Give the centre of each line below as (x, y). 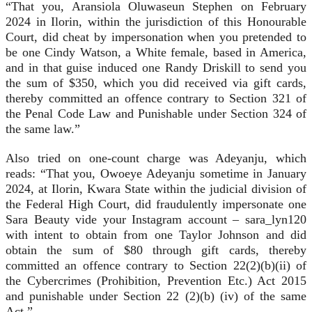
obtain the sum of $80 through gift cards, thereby (156, 250)
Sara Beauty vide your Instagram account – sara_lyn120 (156, 220)
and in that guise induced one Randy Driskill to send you (156, 68)
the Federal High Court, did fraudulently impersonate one (156, 204)
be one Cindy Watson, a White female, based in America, (156, 53)
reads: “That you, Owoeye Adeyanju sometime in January (156, 174)
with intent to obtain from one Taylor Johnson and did (156, 235)
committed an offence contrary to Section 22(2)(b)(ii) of (156, 266)
